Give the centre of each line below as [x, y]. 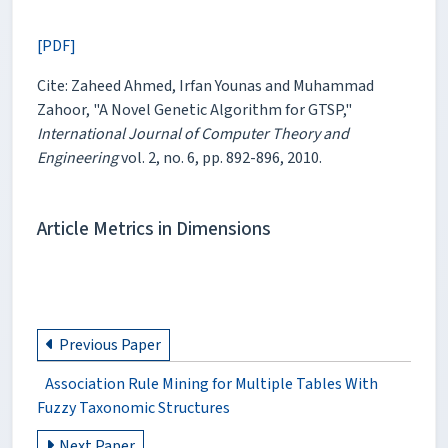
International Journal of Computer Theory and [193, 133]
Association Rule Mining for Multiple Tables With [211, 383]
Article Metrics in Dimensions [154, 228]
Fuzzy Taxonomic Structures [133, 407]
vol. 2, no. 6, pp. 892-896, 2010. [220, 157]
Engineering [77, 157]
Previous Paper [109, 344]
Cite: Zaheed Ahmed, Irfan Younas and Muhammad [205, 85]
